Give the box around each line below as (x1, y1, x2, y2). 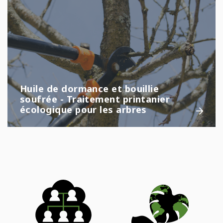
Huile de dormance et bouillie (20, 82, 159, 95)
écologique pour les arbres (20, 103, 147, 115)
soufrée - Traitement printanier (20, 92, 170, 105)
